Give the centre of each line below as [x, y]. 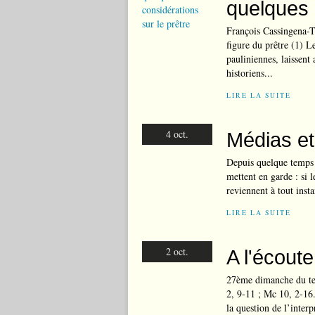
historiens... [250, 73]
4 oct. [177, 134]
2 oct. [177, 251]
